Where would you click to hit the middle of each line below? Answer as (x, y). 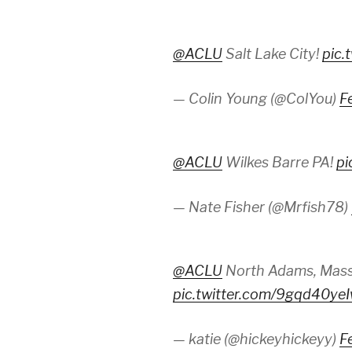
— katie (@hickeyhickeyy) (256, 339)
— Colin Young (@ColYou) (256, 99)
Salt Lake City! (272, 54)
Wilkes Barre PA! (279, 163)
